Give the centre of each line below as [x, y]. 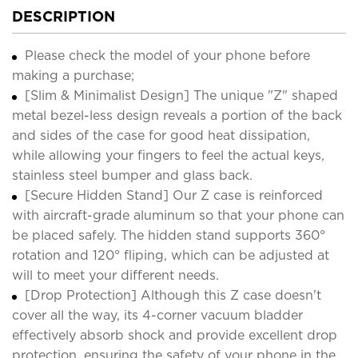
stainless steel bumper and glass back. [132, 175]
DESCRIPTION [64, 16]
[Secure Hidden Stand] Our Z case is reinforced [174, 195]
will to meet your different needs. [115, 275]
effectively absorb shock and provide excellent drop [175, 335]
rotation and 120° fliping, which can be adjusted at [171, 255]
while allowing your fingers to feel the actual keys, [168, 155]
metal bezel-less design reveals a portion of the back [177, 115]
